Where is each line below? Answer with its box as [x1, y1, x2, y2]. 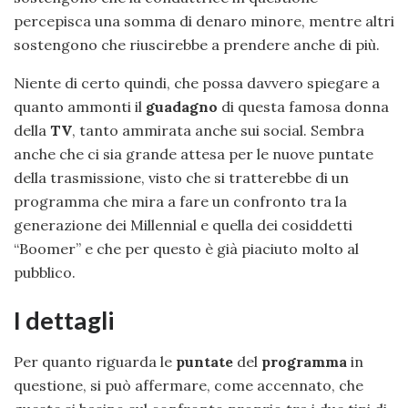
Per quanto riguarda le [14, 352, 176, 371]
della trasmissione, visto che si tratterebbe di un [14, 168, 349, 187]
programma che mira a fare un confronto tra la [14, 191, 347, 210]
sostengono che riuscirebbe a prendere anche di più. [14, 35, 380, 54]
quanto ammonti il [14, 97, 146, 116]
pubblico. [14, 262, 76, 281]
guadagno [146, 97, 218, 116]
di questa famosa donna [218, 97, 389, 116]
